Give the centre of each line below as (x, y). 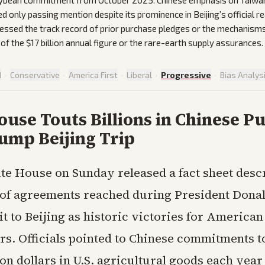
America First (93, 75)
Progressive (186, 75)
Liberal (139, 75)
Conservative (35, 75)
